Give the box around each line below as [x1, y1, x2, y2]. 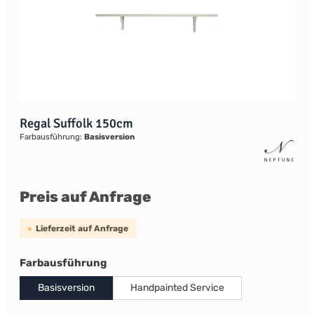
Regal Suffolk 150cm [19, 116, 133, 131]
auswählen [105, 256, 165, 268]
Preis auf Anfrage [19, 188, 151, 205]
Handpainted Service [130, 282, 224, 294]
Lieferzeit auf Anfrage [35, 224, 128, 233]
